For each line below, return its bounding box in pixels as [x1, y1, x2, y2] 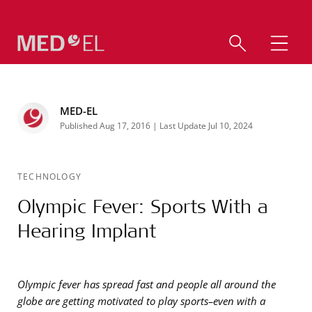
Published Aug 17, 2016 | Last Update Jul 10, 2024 [60, 120, 253, 131]
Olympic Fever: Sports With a [17, 194, 268, 218]
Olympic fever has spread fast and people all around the [17, 277, 276, 291]
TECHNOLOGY [17, 171, 81, 182]
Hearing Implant [17, 218, 156, 242]
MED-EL [60, 104, 97, 118]
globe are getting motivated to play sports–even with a [17, 294, 265, 308]
